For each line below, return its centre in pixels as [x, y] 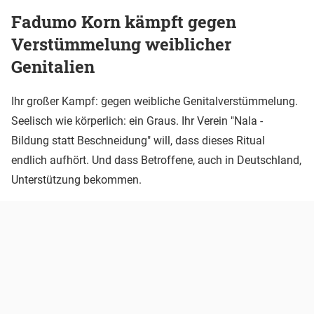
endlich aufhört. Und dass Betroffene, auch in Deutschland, [156, 161]
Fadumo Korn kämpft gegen [124, 22]
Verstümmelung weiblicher [121, 45]
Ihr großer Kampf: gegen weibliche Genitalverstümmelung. [155, 102]
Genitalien [53, 67]
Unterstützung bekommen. [76, 180]
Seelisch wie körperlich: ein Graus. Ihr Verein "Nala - [137, 121]
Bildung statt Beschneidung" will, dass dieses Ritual [138, 141]
